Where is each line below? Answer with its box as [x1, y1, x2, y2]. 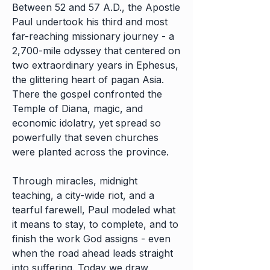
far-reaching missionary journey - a [12, 30, 174, 42]
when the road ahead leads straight [12, 247, 173, 259]
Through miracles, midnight [12, 175, 137, 187]
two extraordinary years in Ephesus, [12, 59, 178, 71]
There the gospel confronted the [12, 88, 162, 100]
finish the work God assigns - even [12, 233, 171, 245]
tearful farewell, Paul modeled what [12, 204, 175, 216]
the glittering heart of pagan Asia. [12, 74, 164, 86]
